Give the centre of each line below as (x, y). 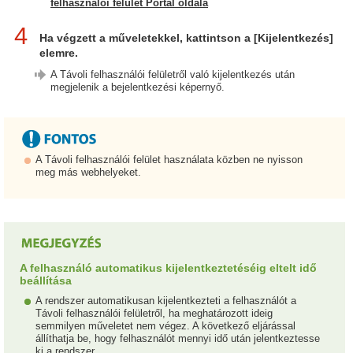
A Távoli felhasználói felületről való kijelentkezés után (173, 74)
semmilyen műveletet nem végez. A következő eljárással (165, 325)
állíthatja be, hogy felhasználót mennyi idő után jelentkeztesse (178, 338)
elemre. (59, 52)
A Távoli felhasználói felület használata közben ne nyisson (169, 159)
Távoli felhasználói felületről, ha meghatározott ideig (154, 313)
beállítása (46, 280)
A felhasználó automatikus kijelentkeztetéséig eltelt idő (168, 268)
